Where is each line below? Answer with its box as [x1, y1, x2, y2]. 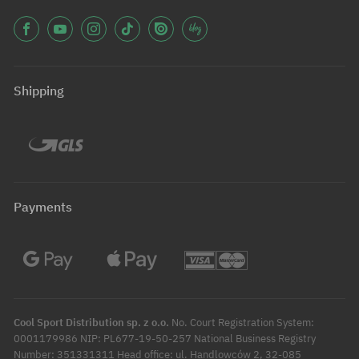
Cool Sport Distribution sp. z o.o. [14, 316, 171, 330]
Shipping [14, 83, 64, 99]
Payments [14, 199, 72, 216]
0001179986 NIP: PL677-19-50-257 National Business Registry [14, 332, 316, 346]
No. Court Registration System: [171, 316, 314, 330]
